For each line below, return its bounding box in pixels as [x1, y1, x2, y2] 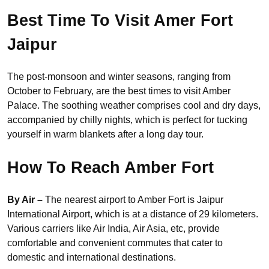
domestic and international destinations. [7, 252, 178, 263]
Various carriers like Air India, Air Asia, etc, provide [7, 223, 220, 234]
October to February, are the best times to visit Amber [7, 86, 231, 97]
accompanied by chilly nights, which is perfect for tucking [7, 115, 247, 125]
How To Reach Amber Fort [7, 158, 214, 177]
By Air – [7, 195, 45, 205]
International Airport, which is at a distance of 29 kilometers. [7, 209, 258, 220]
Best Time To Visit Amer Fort [7, 11, 233, 29]
